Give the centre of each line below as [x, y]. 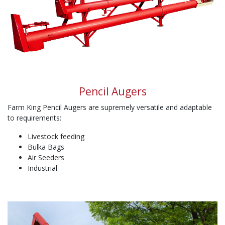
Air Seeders [46, 157]
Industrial [42, 168]
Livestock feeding [56, 136]
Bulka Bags [46, 147]
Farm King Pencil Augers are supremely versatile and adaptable [110, 107]
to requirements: [34, 118]
